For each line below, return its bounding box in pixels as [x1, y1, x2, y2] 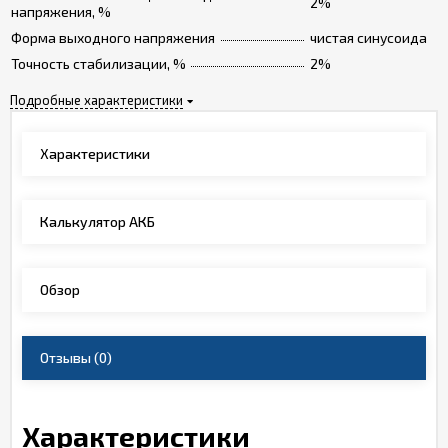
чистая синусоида [310, 29, 427, 46]
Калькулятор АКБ [40, 213, 155, 230]
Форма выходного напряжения [11, 29, 215, 46]
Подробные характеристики [10, 92, 183, 108]
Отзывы [40, 349, 91, 366]
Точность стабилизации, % [11, 55, 186, 72]
